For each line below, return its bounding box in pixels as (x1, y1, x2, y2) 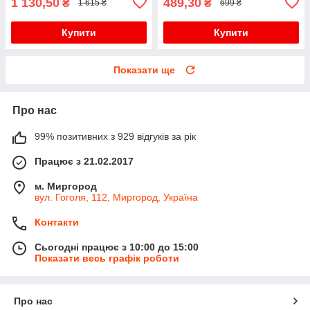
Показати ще (113, 64, 175, 75)
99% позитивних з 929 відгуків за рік (35, 130, 196, 142)
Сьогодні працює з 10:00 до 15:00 (35, 241, 199, 253)
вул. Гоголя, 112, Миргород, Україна (35, 191, 198, 203)
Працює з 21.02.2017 (35, 155, 134, 167)
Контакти (35, 216, 79, 228)
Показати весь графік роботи (35, 252, 179, 264)
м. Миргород (35, 180, 97, 192)
